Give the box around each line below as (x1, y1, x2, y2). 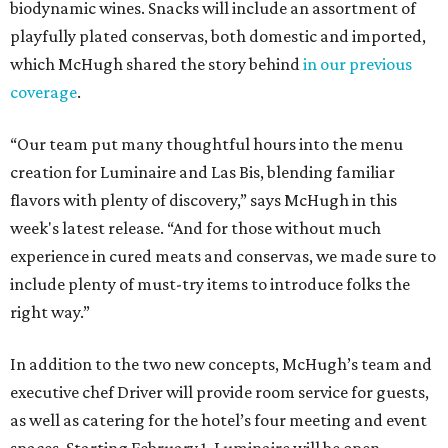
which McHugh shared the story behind (10, 54, 303, 75)
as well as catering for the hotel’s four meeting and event (10, 410, 427, 431)
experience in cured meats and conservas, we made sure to (10, 246, 436, 267)
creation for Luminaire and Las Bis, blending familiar (10, 162, 395, 183)
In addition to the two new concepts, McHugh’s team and (10, 354, 432, 375)
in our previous (303, 54, 412, 75)
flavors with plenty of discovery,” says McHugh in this (10, 190, 397, 211)
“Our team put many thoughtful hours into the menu (10, 134, 403, 155)
